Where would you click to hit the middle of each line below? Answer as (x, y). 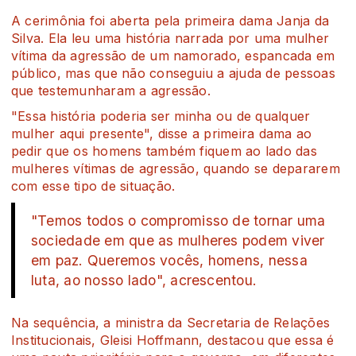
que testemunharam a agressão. (111, 90)
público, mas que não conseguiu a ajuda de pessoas (173, 73)
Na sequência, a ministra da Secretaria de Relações (170, 322)
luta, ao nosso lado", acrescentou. (144, 280)
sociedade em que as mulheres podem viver (178, 240)
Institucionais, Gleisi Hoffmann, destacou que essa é (173, 340)
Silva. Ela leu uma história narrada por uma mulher (170, 38)
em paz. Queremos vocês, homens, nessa (169, 260)
